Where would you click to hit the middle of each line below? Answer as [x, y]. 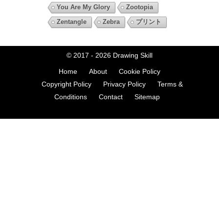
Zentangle [71, 22]
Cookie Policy [140, 71]
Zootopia [139, 7]
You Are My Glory [83, 7]
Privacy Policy [124, 84]
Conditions [71, 97]
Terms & [170, 84]
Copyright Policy [66, 84]
